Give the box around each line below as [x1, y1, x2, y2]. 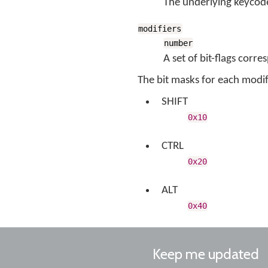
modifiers [138, 24, 182, 33]
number [164, 38, 193, 48]
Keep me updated [153, 245, 259, 263]
